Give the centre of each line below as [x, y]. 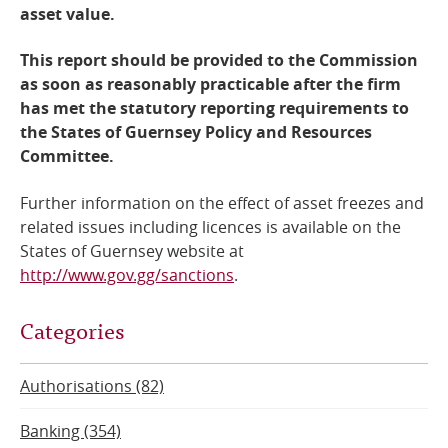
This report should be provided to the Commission [219, 60]
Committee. [67, 156]
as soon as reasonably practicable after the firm [210, 84]
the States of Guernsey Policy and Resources [196, 132]
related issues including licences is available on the [210, 226]
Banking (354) [70, 430]
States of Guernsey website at [132, 250]
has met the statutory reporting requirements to [214, 108]
